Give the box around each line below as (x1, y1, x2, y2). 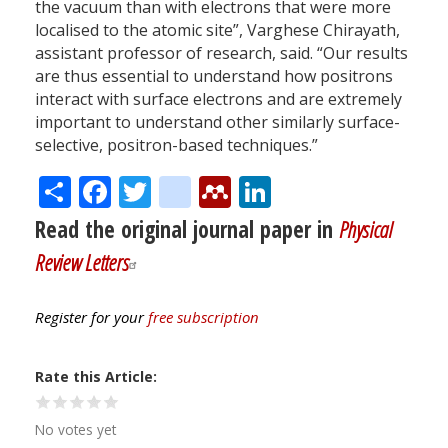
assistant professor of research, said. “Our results (35, 41, 408, 64)
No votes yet (35, 420, 116, 440)
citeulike (191, 166, 315, 210)
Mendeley (231, 166, 378, 210)
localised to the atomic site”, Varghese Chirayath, (35, 18, 400, 41)
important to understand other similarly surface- (35, 110, 400, 133)
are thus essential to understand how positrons (35, 64, 393, 87)
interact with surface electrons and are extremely (35, 87, 402, 110)
